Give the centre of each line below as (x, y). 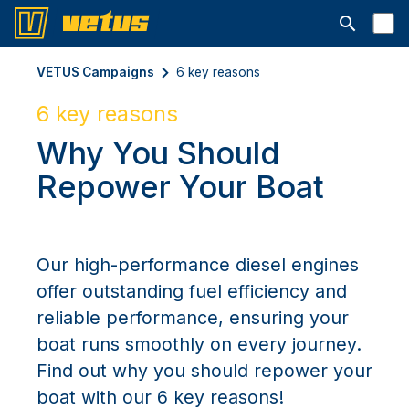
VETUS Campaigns (95, 72)
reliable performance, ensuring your (193, 317)
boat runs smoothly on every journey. (199, 344)
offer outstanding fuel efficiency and (192, 291)
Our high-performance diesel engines (198, 264)
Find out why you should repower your (204, 370)
